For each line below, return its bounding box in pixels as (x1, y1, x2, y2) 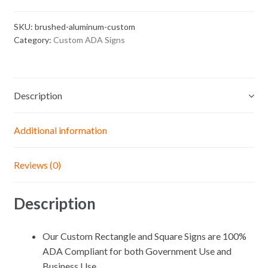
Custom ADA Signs (53, 34, 125, 45)
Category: (13, 34, 53, 45)
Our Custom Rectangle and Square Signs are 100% (42, 230, 246, 242)
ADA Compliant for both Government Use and (42, 245, 232, 257)
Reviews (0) (13, 159, 61, 171)
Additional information (13, 124, 107, 136)
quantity (13, 25, 51, 37)
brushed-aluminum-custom (34, 21, 135, 32)
